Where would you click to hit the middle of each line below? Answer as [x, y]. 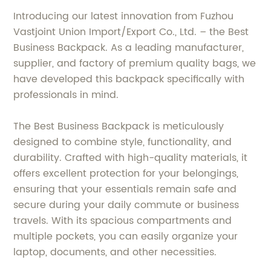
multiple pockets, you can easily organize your [126, 237]
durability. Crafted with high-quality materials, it [131, 158]
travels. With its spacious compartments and [123, 221]
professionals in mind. [66, 95]
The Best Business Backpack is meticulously [119, 127]
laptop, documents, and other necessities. [115, 253]
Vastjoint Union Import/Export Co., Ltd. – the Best [131, 32]
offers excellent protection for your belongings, [126, 174]
